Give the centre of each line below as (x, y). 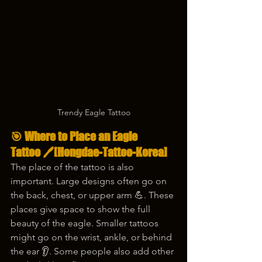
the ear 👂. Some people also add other (93, 251)
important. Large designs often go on (90, 181)
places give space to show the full (82, 209)
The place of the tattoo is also (73, 167)
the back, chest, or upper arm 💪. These (93, 195)
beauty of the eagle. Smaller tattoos (86, 223)
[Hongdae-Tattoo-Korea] (111, 152)
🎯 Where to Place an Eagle (75, 137)
